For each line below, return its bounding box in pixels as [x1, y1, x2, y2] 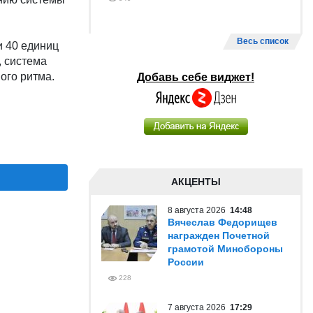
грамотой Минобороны [168, 243, 283, 254]
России [168, 256, 204, 268]
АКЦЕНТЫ [170, 176, 221, 187]
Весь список [237, 36, 289, 46]
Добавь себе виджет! [137, 71, 254, 83]
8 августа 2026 [168, 205, 230, 215]
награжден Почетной [168, 230, 270, 241]
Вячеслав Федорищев [168, 217, 277, 228]
